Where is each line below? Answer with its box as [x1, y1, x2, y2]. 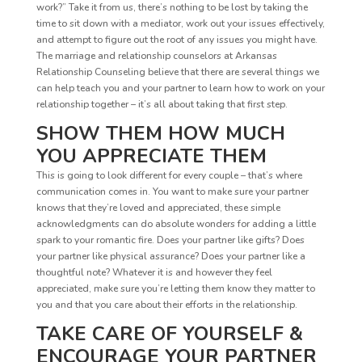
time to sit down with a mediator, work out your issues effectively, [36, 16, 325, 30]
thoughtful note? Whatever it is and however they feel [36, 265, 272, 279]
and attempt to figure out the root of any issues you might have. [36, 32, 318, 46]
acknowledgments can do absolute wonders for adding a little [36, 217, 316, 230]
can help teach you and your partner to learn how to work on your [36, 81, 325, 95]
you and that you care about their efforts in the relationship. [36, 297, 297, 311]
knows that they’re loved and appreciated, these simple [36, 200, 280, 214]
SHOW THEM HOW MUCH [36, 120, 285, 146]
